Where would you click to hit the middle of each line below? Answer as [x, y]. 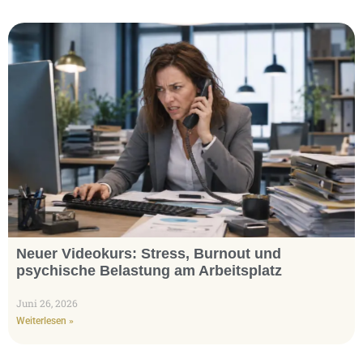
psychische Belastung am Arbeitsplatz [149, 271]
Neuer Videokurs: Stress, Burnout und [149, 254]
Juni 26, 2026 [47, 303]
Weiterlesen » [45, 321]
